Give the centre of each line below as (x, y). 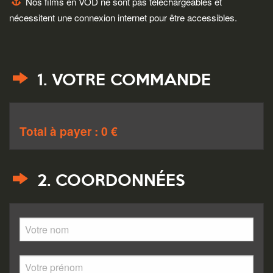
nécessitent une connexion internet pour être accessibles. (123, 17)
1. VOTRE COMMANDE (121, 81)
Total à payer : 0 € (69, 131)
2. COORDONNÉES (108, 182)
